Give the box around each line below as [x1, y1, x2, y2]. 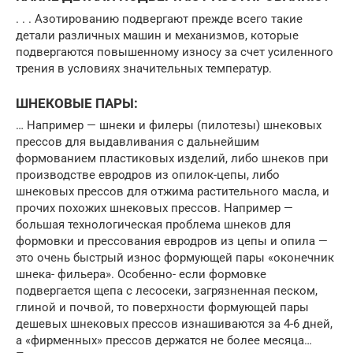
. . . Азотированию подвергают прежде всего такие [16, 11, 303, 26]
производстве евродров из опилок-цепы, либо [16, 167, 280, 182]
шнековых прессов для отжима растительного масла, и [16, 184, 329, 199]
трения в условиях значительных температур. [16, 61, 272, 76]
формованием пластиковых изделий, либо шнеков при [16, 150, 329, 165]
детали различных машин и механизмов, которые [16, 28, 299, 43]
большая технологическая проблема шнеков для [16, 217, 291, 232]
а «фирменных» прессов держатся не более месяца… [16, 333, 312, 347]
